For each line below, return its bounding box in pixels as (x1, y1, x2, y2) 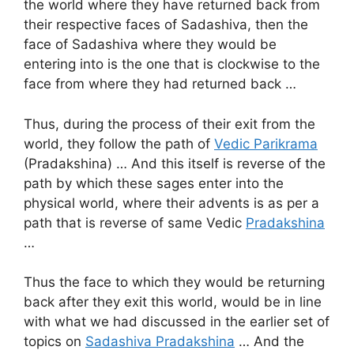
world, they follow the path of (24, 135, 214, 152)
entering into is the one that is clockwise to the (24, 56, 320, 73)
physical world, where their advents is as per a (24, 194, 319, 211)
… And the (235, 333, 304, 350)
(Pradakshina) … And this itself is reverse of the (24, 155, 326, 171)
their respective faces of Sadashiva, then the (24, 17, 308, 33)
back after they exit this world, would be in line (24, 294, 322, 311)
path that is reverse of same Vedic (24, 214, 246, 231)
